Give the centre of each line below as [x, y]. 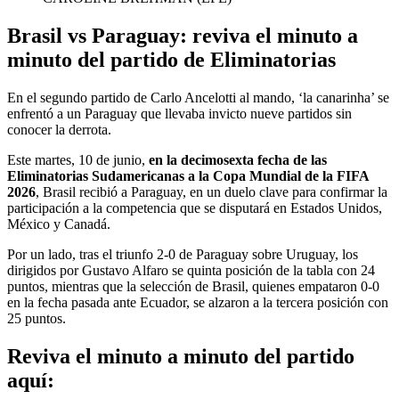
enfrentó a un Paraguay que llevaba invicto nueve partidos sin [179, 114]
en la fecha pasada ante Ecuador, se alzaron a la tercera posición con [198, 303]
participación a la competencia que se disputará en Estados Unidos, [195, 208]
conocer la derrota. [59, 130]
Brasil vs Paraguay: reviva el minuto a [183, 36]
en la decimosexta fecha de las [238, 160]
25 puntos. [37, 319]
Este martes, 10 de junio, [78, 160]
